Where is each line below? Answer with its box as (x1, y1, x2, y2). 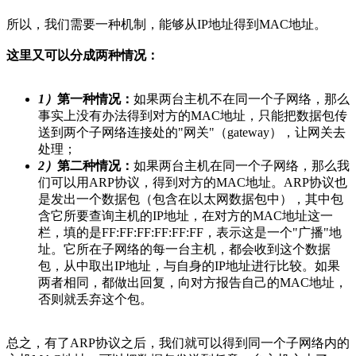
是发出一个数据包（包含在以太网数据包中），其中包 (38, 192, 343, 207)
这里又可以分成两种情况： (6, 48, 159, 63)
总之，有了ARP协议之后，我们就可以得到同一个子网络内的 (6, 336, 350, 350)
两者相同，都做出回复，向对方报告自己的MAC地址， (38, 276, 347, 290)
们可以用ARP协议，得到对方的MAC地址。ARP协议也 (38, 176, 347, 190)
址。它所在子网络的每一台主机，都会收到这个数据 (38, 242, 331, 257)
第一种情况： (57, 92, 133, 106)
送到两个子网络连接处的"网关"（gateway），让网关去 (38, 126, 346, 140)
